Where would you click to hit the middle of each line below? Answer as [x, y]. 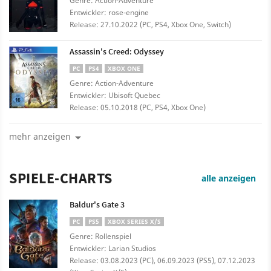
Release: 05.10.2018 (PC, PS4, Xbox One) [138, 108]
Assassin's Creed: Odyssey [117, 52]
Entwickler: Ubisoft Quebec [115, 96]
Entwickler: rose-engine [109, 13]
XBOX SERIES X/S [134, 222]
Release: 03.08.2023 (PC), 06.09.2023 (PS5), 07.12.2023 [162, 261]
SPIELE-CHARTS [61, 178]
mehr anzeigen [40, 137]
